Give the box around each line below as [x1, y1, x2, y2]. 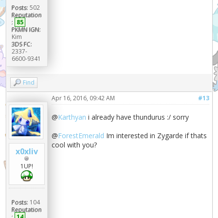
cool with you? [52, 140, 97, 149]
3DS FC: [11, 39, 32, 48]
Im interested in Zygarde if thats [104, 130, 207, 140]
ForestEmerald [58, 130, 105, 140]
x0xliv [16, 146, 38, 157]
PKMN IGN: [11, 25, 41, 34]
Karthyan [58, 112, 87, 122]
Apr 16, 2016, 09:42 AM [52, 93, 115, 102]
